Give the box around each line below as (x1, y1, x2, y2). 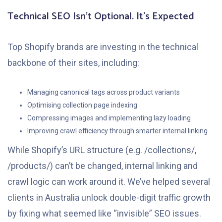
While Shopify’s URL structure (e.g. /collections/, (7, 145, 196, 156)
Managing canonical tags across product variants (27, 88, 180, 97)
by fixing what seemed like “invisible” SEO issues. (7, 208, 201, 219)
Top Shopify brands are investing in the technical (7, 42, 198, 53)
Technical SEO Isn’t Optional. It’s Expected (7, 8, 194, 25)
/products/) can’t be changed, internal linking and (7, 161, 198, 171)
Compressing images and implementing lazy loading (27, 114, 191, 122)
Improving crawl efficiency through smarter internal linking (27, 127, 208, 135)
